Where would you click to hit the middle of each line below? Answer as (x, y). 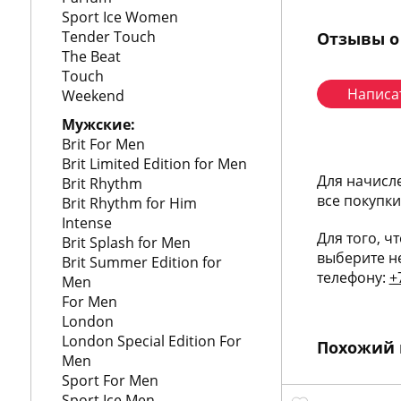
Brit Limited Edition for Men (154, 164)
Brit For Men (103, 144)
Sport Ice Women (119, 17)
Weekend (93, 96)
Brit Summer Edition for (141, 262)
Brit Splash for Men (126, 243)
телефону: (353, 277)
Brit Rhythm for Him (129, 203)
